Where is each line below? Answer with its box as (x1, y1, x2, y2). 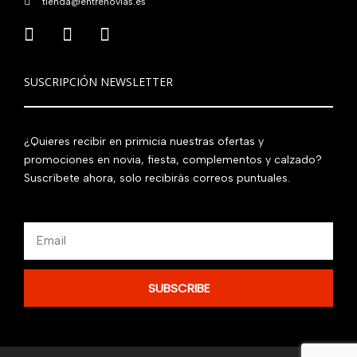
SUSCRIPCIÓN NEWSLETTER (24, 73, 173, 89)
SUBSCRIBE (147, 280, 210, 297)
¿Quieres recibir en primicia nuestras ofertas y (24, 134, 264, 148)
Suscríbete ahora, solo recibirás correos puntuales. (24, 171, 290, 185)
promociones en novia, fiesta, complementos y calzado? (24, 152, 322, 167)
